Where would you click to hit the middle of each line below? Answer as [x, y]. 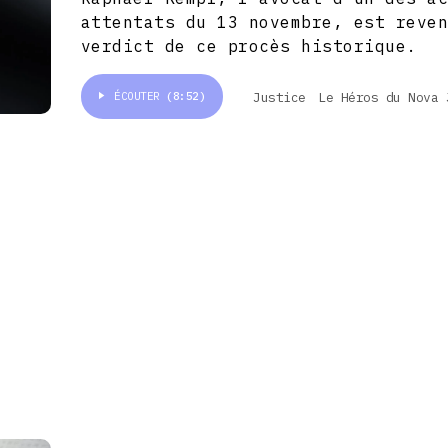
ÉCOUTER [140, 96]
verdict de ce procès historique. [248, 46]
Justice [279, 97]
